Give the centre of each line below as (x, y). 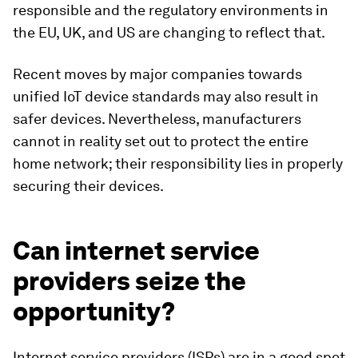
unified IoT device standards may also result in (166, 96)
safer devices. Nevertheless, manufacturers (157, 118)
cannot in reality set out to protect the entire (161, 141)
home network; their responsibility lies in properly (178, 163)
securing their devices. (88, 185)
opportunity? (94, 311)
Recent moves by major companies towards (157, 74)
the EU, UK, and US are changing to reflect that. (169, 32)
